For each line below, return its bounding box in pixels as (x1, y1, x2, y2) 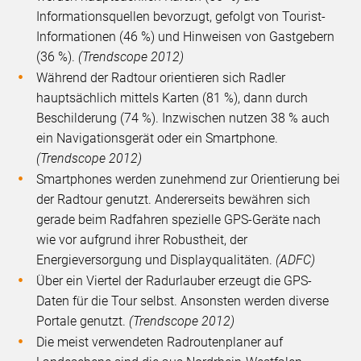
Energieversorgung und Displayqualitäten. (36, 252, 276, 268)
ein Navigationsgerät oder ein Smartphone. (36, 131, 279, 147)
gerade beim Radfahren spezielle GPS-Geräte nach (36, 212, 322, 228)
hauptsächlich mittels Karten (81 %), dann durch (36, 90, 309, 106)
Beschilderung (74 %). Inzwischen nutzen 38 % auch (36, 110, 330, 127)
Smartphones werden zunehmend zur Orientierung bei (36, 172, 341, 188)
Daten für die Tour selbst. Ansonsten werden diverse (36, 293, 330, 309)
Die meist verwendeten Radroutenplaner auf (36, 334, 284, 351)
